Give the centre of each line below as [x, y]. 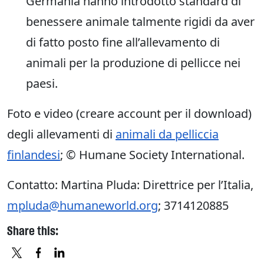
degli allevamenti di [61, 134]
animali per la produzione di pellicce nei [133, 63]
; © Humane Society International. [152, 155]
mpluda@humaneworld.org [82, 206]
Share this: [33, 231]
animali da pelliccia [167, 134]
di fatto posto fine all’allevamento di [123, 42]
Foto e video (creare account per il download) [129, 114]
